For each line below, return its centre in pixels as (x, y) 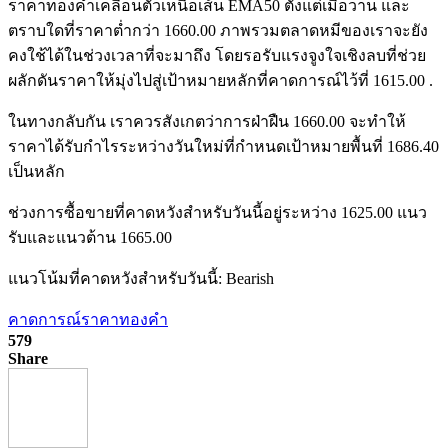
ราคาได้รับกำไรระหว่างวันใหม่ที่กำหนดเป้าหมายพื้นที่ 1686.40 (223, 146)
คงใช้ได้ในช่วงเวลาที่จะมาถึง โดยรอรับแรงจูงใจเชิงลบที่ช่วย (217, 55)
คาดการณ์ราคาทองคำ (88, 319)
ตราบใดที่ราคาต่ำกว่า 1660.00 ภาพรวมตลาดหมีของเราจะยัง (218, 30)
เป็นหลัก (36, 171)
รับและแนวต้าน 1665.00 (90, 237)
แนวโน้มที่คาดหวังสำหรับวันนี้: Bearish (141, 278)
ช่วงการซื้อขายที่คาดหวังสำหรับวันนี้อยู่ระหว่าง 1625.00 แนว (217, 212)
